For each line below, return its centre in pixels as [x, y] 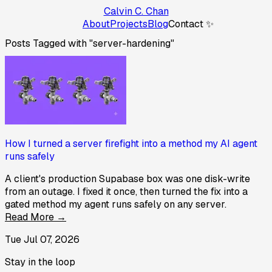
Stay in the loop [40, 262]
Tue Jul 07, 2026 [42, 240]
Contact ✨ [191, 24]
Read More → [36, 217]
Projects [129, 24]
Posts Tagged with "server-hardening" [90, 43]
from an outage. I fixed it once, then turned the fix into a [126, 192]
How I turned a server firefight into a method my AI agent [131, 144]
